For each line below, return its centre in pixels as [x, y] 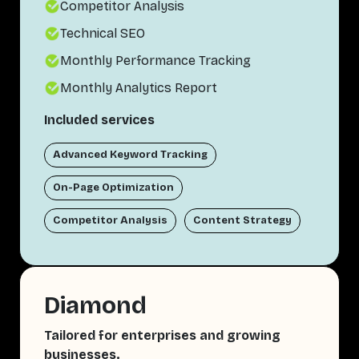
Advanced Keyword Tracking [130, 155]
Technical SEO [103, 34]
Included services [99, 120]
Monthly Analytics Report [139, 88]
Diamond [95, 306]
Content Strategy [242, 221]
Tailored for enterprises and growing [162, 336]
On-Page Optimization [113, 188]
